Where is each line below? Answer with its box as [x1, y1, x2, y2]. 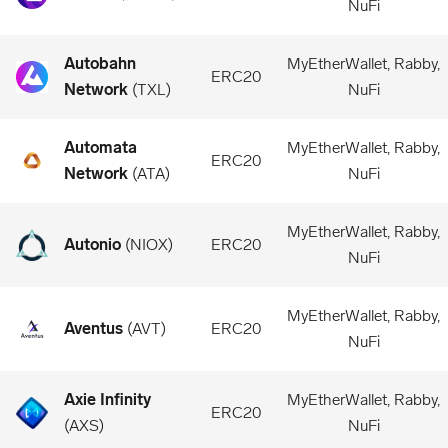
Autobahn [64, 54, 136, 73]
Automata [64, 138, 137, 157]
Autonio [64, 235, 121, 254]
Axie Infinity [64, 390, 151, 409]
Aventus [64, 319, 123, 338]
